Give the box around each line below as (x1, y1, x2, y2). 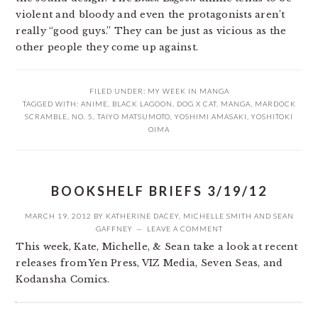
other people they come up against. (16, 41, 199, 53)
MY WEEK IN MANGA (147, 87, 229, 95)
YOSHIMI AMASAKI (175, 112, 247, 121)
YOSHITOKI (251, 112, 293, 121)
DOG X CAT (176, 99, 216, 108)
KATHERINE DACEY (105, 212, 179, 220)
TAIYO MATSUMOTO (97, 112, 170, 121)
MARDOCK (254, 99, 296, 108)
